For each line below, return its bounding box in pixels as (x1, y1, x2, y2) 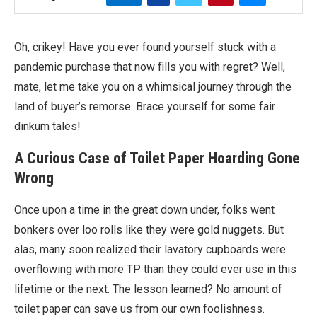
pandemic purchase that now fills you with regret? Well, (14, 60, 285, 74)
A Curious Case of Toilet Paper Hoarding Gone (14, 149, 300, 167)
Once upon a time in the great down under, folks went (14, 203, 275, 217)
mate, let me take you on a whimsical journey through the (14, 80, 292, 93)
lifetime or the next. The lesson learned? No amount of (14, 282, 282, 296)
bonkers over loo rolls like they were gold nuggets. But (14, 223, 284, 236)
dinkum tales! (14, 120, 81, 133)
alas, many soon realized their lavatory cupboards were (14, 243, 286, 256)
